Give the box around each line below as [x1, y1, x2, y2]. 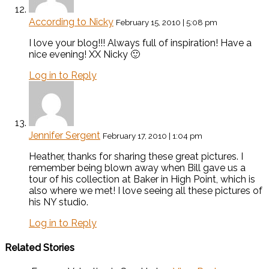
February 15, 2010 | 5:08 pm [116, 17, 217, 28]
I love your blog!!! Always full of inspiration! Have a [29, 37, 252, 49]
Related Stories [5, 241, 74, 253]
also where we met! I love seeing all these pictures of [29, 185, 262, 197]
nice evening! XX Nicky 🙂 [29, 49, 140, 61]
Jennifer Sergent [29, 130, 100, 142]
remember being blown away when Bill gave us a [29, 162, 246, 174]
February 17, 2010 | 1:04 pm [103, 131, 202, 141]
